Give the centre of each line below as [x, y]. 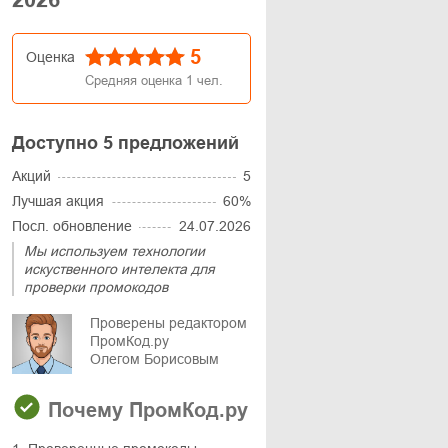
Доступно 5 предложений [125, 143]
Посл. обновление [72, 226]
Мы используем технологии [114, 251]
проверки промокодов [96, 287]
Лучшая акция [58, 201]
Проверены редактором [168, 323]
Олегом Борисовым [154, 359]
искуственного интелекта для [119, 269]
